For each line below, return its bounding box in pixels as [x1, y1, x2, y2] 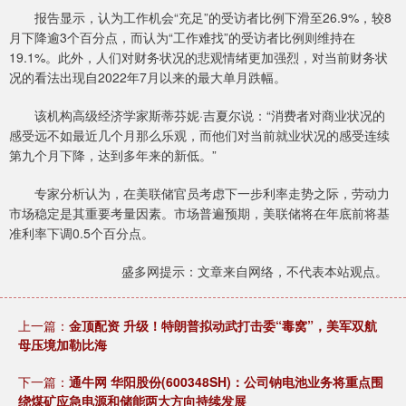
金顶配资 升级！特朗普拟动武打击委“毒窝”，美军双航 [69, 316, 377, 335]
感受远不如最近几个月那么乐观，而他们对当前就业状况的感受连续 [9, 126, 390, 145]
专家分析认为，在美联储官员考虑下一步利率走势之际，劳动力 [9, 184, 390, 203]
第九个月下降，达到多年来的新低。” [9, 146, 217, 165]
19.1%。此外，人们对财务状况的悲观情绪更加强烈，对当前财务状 [9, 48, 388, 67]
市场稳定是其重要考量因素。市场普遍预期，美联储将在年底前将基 [9, 204, 390, 223]
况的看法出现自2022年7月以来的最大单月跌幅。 [9, 68, 286, 87]
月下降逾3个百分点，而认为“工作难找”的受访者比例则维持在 [9, 28, 355, 47]
